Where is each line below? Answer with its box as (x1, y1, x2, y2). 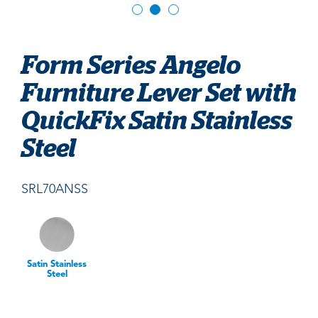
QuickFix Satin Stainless (21, 105, 292, 134)
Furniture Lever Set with (21, 77, 297, 106)
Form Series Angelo (21, 50, 241, 79)
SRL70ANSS (21, 182, 88, 196)
